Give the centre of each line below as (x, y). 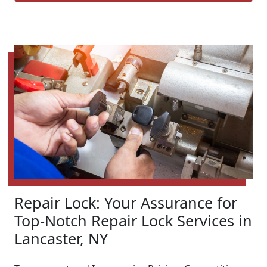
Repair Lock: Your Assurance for (126, 203)
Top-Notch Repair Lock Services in (133, 221)
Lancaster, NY (61, 239)
